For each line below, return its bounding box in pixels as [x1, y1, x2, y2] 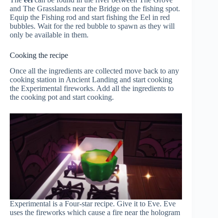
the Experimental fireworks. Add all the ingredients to [10, 84, 174, 93]
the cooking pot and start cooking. [10, 93, 114, 102]
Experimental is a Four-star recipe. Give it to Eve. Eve [10, 199, 176, 208]
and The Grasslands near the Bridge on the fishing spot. [10, 4, 180, 13]
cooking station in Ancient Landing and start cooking [10, 75, 172, 84]
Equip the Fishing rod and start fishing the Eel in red [10, 13, 170, 21]
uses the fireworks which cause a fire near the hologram [10, 208, 180, 217]
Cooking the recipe [10, 51, 68, 59]
